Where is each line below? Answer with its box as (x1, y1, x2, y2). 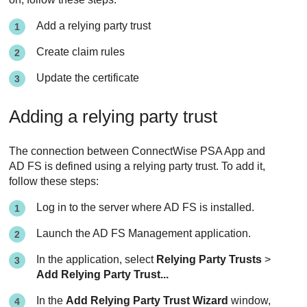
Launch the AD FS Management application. (36, 228, 251, 240)
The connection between (9, 145, 132, 158)
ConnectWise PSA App (132, 145, 245, 158)
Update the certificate (36, 72, 140, 84)
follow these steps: (9, 175, 99, 188)
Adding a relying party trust (9, 106, 218, 127)
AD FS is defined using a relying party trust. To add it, (9, 160, 266, 173)
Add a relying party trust (36, 20, 151, 32)
